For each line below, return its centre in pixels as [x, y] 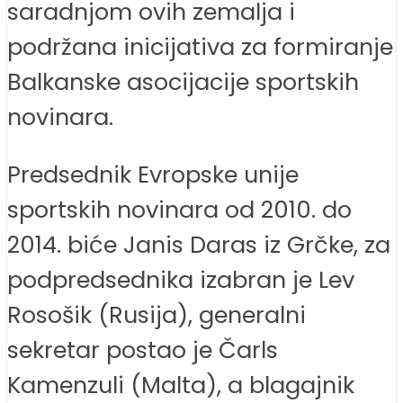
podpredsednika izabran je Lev [181, 280]
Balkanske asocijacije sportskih [183, 81]
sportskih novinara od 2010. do [179, 210]
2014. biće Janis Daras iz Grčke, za [199, 245]
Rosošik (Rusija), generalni [157, 315]
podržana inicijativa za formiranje [200, 46]
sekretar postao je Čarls [143, 350]
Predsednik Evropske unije [153, 175]
